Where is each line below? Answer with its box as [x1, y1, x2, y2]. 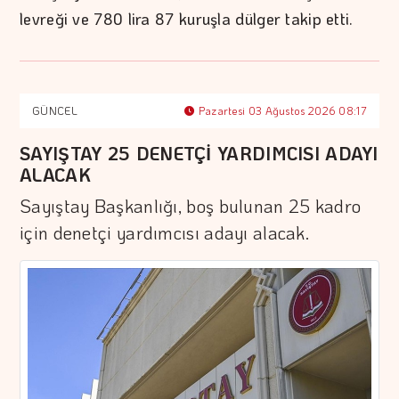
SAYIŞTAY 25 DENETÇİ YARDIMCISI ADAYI [20, 142, 379, 166]
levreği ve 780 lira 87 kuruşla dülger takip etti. [20, 8, 354, 30]
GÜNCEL [32, 103, 77, 118]
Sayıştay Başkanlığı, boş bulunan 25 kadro [20, 194, 362, 218]
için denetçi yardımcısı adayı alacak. [20, 221, 310, 245]
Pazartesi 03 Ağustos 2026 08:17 [195, 103, 367, 118]
